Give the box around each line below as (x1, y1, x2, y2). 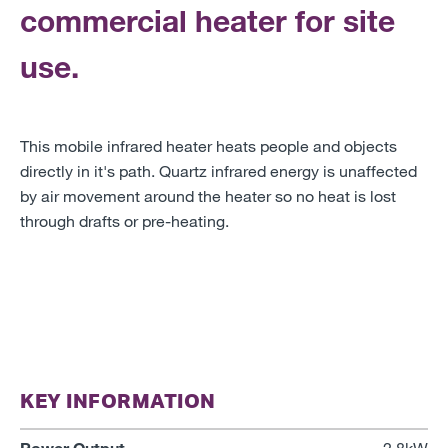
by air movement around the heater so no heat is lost (20, 185, 396, 205)
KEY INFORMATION (20, 387, 216, 413)
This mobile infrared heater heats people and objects (20, 135, 397, 155)
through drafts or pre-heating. (20, 210, 229, 230)
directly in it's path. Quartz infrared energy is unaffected (20, 160, 417, 180)
